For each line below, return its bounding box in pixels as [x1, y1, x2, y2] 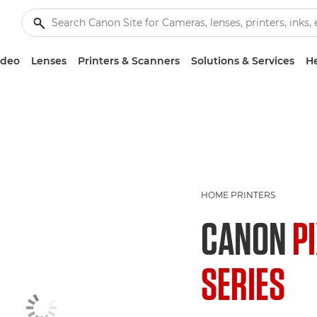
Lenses [31, 54, 67, 67]
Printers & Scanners [78, 54, 180, 67]
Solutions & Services [191, 54, 294, 67]
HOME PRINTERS [201, 190, 275, 200]
